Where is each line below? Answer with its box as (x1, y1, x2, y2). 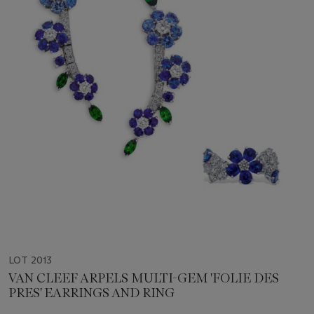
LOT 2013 (8, 253, 52, 266)
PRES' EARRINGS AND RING (8, 285, 175, 301)
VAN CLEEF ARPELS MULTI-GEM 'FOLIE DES (8, 270, 279, 286)
